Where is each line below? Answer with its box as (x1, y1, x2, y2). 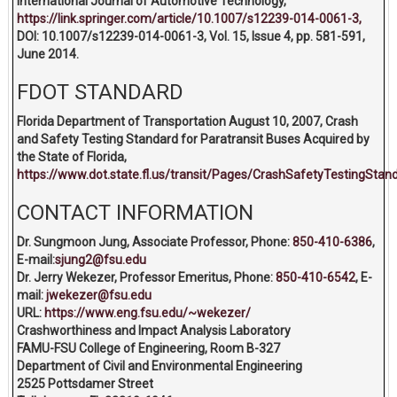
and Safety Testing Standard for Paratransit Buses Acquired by (17, 132, 370, 147)
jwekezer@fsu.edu (46, 288, 152, 303)
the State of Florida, (17, 150, 128, 165)
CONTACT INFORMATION (17, 200, 254, 226)
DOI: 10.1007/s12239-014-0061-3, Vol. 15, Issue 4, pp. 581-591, (17, 29, 366, 44)
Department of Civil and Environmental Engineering (17, 359, 303, 374)
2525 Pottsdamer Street (17, 377, 154, 392)
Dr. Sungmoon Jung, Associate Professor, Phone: (17, 235, 291, 250)
